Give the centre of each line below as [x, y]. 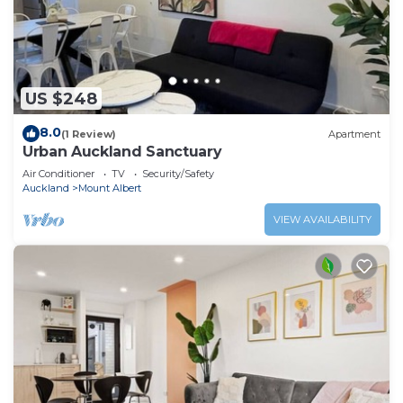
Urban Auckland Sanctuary [122, 152]
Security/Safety [178, 174]
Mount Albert [110, 188]
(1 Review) [89, 134]
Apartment [354, 134]
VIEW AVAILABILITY [322, 220]
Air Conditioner [58, 174]
